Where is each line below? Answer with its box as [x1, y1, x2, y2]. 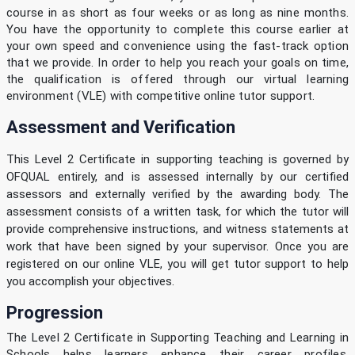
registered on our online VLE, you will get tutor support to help [6, 257, 349, 272]
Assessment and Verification [6, 117, 235, 138]
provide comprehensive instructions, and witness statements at [6, 222, 349, 237]
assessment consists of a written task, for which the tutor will [6, 204, 349, 219]
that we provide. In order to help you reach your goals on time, [6, 55, 349, 71]
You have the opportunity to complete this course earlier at [6, 22, 349, 37]
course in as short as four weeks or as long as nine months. [6, 6, 349, 21]
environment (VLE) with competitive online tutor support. [6, 89, 315, 104]
